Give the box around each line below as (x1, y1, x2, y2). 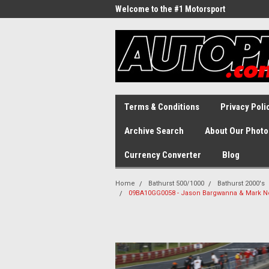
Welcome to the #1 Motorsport (115, 4, 225, 14)
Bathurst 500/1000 (148, 180, 204, 187)
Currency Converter (124, 150, 201, 160)
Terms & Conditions (124, 101, 199, 112)
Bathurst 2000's (217, 180, 265, 187)
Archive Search (124, 125, 184, 136)
